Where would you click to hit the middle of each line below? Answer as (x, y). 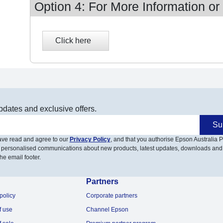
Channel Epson (107, 210)
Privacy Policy (90, 140)
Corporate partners (112, 196)
